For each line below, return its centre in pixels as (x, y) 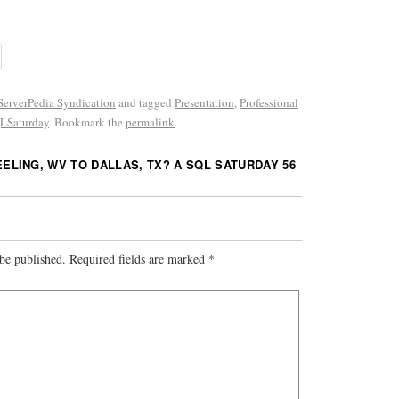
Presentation (204, 102)
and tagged (145, 102)
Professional (269, 102)
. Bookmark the (87, 122)
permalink (150, 122)
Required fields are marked (139, 259)
